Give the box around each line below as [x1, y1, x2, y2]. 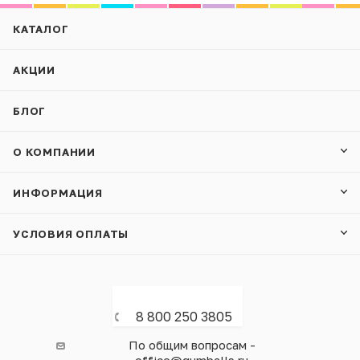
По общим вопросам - [128, 337, 256, 352]
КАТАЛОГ [13, 22, 69, 35]
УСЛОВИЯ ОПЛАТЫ [13, 227, 129, 240]
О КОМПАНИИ [13, 145, 96, 158]
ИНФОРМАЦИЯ [13, 186, 103, 199]
